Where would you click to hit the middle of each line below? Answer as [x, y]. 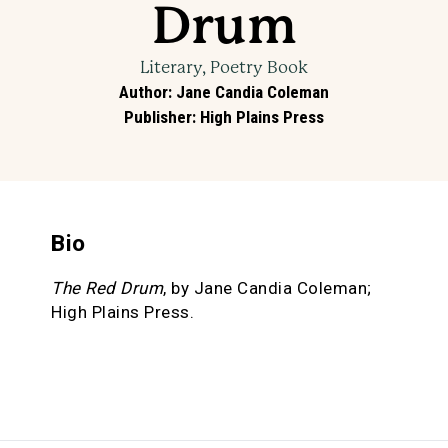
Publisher [158, 116]
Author [143, 91]
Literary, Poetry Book [224, 66]
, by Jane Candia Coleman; [267, 287]
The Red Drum [107, 287]
